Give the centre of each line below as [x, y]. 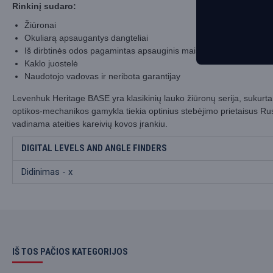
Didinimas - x [47, 172]
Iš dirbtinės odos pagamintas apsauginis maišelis [119, 51]
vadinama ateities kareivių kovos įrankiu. [90, 124]
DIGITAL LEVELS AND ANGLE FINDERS [94, 148]
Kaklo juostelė [51, 63]
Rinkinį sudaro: [44, 6]
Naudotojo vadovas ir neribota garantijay [102, 76]
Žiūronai [40, 25]
